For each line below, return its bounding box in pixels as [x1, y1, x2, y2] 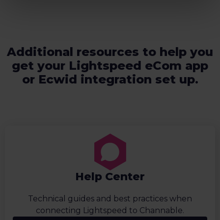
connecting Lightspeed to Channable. [36, 206, 184, 216]
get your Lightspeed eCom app [12, 58, 208, 73]
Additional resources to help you [7, 45, 213, 59]
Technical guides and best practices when [28, 194, 192, 204]
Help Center [75, 170, 145, 184]
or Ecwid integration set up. [22, 72, 198, 87]
